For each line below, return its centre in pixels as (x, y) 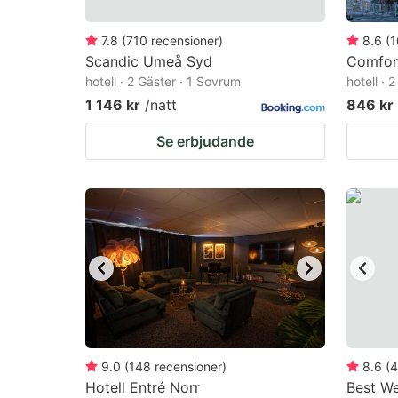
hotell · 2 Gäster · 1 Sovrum (163, 81)
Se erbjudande (205, 141)
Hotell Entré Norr (143, 387)
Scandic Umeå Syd (149, 61)
